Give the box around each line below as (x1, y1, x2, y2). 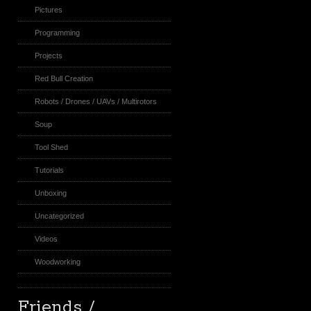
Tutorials (35, 166, 64, 174)
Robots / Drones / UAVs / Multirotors (35, 97, 157, 106)
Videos (35, 235, 58, 243)
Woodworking (35, 258, 81, 266)
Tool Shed (35, 143, 68, 151)
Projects (35, 51, 62, 60)
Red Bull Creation (35, 74, 93, 83)
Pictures (35, 6, 62, 14)
